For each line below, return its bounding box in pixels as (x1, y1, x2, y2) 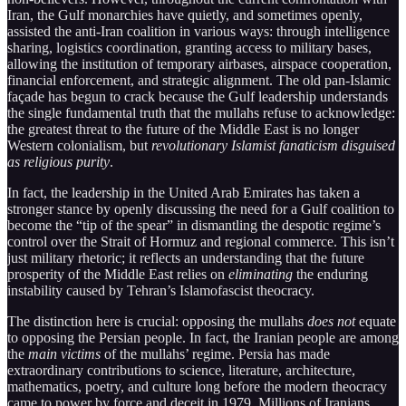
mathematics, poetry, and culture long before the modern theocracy (7, 378, 387, 394)
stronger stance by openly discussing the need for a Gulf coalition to (7, 200, 394, 217)
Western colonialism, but (7, 137, 151, 153)
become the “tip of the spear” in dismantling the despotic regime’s (7, 217, 381, 233)
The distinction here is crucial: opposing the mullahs (7, 313, 307, 329)
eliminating (225, 266, 293, 282)
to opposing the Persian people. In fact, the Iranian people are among (7, 329, 399, 345)
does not (307, 313, 355, 329)
